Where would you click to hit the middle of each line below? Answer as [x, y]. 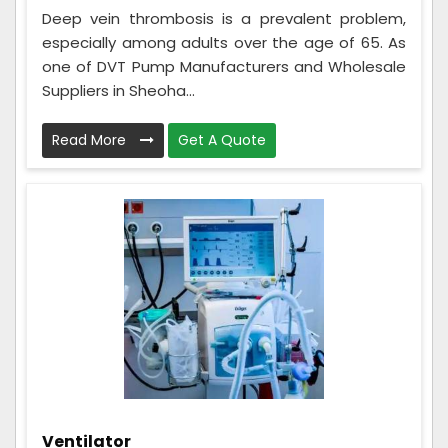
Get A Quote [222, 139]
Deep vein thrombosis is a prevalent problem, [224, 18]
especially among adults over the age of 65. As [224, 42]
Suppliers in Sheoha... [118, 90]
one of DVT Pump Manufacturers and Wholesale [224, 66]
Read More [91, 139]
